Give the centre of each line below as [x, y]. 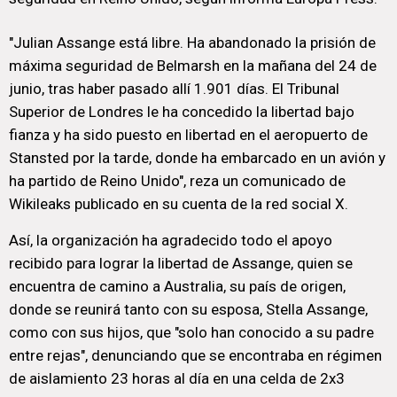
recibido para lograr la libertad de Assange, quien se [181, 263]
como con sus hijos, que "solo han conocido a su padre [191, 332]
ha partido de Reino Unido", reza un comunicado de [177, 181]
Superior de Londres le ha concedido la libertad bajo [182, 112]
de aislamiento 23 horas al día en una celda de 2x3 [177, 378]
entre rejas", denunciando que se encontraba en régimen [195, 355]
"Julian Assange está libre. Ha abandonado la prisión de [192, 43]
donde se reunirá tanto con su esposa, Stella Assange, [188, 309]
